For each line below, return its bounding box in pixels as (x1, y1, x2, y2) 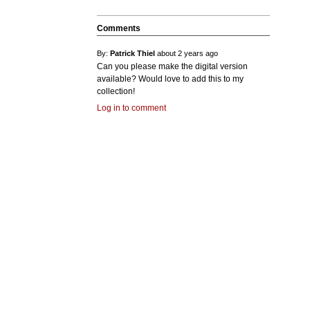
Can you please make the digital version (97, 62, 248, 71)
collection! (97, 86, 135, 96)
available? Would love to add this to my (97, 74, 244, 84)
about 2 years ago (157, 49, 218, 57)
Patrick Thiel (110, 49, 155, 57)
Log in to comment (97, 103, 166, 113)
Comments (97, 24, 140, 33)
